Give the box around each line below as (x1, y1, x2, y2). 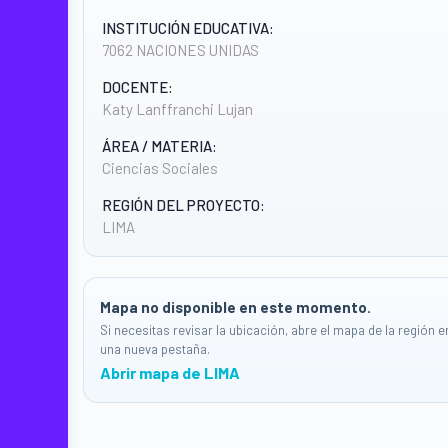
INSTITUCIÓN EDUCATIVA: (102, 19, 274, 37)
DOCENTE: (102, 78, 173, 96)
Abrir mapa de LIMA (100, 363, 240, 382)
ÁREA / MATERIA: (102, 137, 217, 155)
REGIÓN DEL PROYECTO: (102, 196, 265, 214)
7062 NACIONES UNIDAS (102, 41, 259, 59)
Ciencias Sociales (102, 159, 218, 177)
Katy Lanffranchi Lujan (102, 100, 253, 118)
